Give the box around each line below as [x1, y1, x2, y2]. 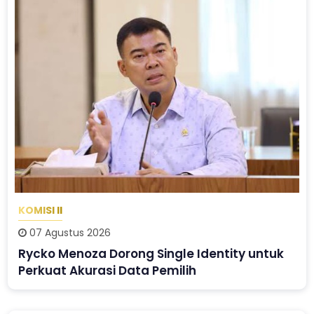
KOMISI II [18, 203, 63, 217]
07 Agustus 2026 [27, 226, 111, 240]
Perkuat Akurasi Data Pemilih [18, 262, 197, 280]
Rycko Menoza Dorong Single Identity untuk [18, 245, 285, 263]
